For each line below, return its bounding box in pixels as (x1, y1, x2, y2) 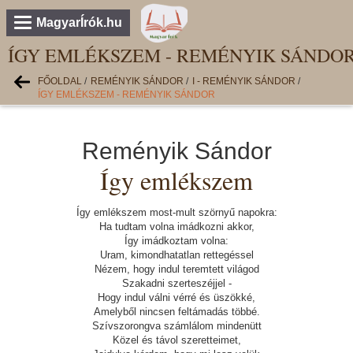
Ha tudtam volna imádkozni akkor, (98, 221, 255, 232)
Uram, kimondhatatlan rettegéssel (99, 249, 254, 261)
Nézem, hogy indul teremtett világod (94, 263, 259, 275)
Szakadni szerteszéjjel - (121, 277, 232, 289)
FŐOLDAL (38, 76, 82, 87)
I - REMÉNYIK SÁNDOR (192, 76, 295, 87)
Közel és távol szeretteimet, (112, 334, 241, 346)
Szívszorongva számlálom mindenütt (91, 320, 262, 332)
